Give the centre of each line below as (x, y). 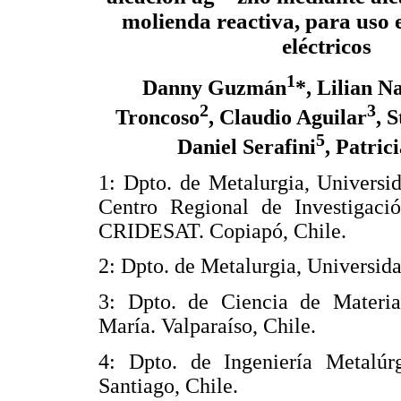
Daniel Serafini (247, 147)
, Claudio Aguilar (287, 118)
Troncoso (157, 118)
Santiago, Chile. (168, 385)
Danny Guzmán (214, 88)
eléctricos (327, 47)
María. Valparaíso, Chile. (207, 325)
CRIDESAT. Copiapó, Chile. (222, 230)
